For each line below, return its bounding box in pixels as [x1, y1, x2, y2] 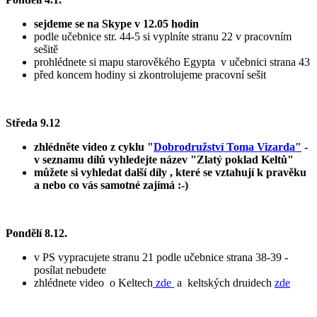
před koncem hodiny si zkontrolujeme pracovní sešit [34, 69, 266, 81]
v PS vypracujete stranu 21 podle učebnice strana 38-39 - [34, 251, 288, 264]
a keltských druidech [174, 277, 275, 289]
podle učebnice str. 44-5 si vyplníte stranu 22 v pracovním [34, 30, 292, 43]
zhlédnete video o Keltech [34, 277, 153, 289]
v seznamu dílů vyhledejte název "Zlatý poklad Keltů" [34, 154, 294, 166]
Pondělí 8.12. [6, 227, 67, 240]
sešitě [34, 43, 58, 56]
